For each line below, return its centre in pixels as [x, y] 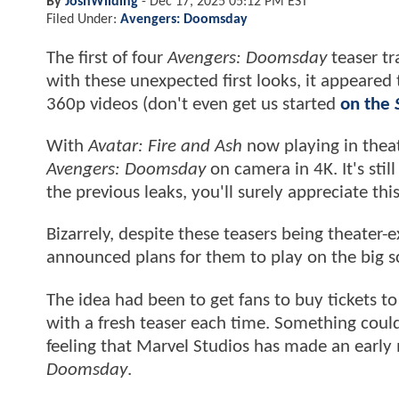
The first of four [107, 58]
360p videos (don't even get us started [193, 104]
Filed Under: [83, 19]
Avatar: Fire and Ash [165, 147]
